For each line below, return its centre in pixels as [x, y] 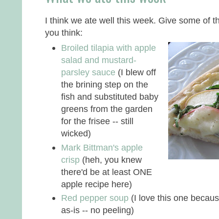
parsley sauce [88, 72]
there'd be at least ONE [107, 172]
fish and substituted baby [110, 97]
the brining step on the [105, 85]
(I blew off [136, 72]
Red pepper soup [95, 197]
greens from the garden [107, 109]
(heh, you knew [111, 159]
